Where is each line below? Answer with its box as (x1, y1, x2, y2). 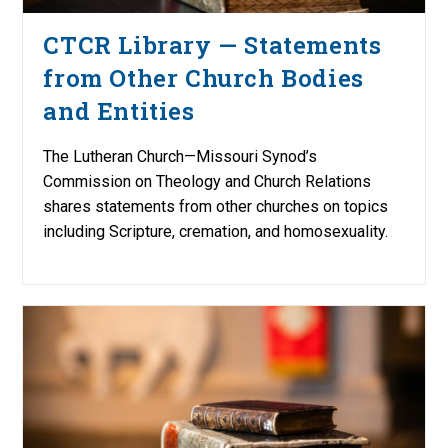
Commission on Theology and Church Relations (43, 171, 372, 191)
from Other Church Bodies (43, 61, 364, 94)
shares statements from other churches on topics (43, 196, 389, 216)
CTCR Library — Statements (43, 28, 382, 61)
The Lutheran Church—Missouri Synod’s (43, 146, 318, 166)
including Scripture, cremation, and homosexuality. (43, 221, 389, 241)
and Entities (43, 94, 195, 127)
